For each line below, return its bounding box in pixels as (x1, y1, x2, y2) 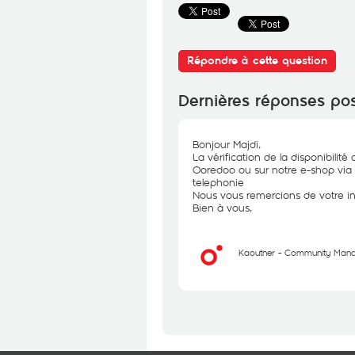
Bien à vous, (193, 200, 252, 215)
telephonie (193, 175, 244, 189)
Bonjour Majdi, (193, 137, 261, 151)
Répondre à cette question (187, 54, 327, 67)
